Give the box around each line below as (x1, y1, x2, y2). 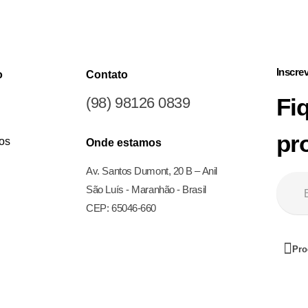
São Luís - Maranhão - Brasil (86, 183, 206, 195)
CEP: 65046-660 (86, 201, 156, 214)
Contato (86, 68, 129, 80)
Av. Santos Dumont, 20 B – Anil (86, 164, 217, 177)
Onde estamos (86, 136, 162, 148)
